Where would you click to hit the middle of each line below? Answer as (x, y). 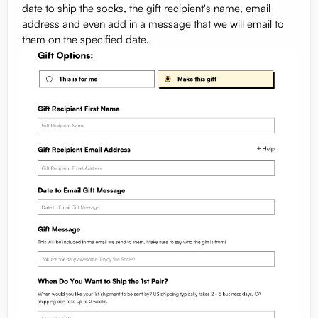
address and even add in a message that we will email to (153, 24)
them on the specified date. (86, 39)
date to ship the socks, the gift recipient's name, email (146, 8)
